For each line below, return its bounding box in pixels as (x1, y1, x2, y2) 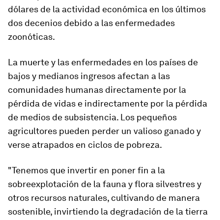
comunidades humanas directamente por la (8, 84, 186, 95)
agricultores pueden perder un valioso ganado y (8, 126, 201, 137)
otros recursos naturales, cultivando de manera (8, 192, 200, 203)
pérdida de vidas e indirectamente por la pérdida (8, 98, 207, 109)
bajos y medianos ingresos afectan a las (8, 71, 170, 82)
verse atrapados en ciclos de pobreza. (8, 139, 162, 150)
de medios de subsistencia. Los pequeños (8, 112, 177, 123)
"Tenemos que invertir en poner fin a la (8, 165, 165, 176)
